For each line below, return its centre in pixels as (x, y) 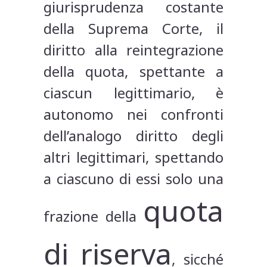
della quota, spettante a (133, 72)
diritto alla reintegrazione (133, 50)
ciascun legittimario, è (133, 93)
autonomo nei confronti (133, 114)
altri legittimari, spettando (133, 157)
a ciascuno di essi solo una (133, 179)
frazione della (93, 216)
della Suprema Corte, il (133, 29)
